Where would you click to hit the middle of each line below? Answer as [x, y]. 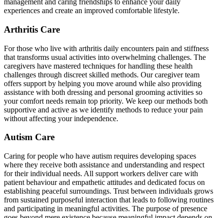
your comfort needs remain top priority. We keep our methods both [106, 101]
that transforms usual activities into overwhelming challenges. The [105, 57]
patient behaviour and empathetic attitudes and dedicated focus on [104, 182]
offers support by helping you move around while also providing [103, 83]
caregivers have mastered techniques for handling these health [98, 66]
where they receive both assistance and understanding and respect [104, 165]
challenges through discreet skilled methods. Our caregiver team [102, 74]
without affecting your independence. [61, 118]
